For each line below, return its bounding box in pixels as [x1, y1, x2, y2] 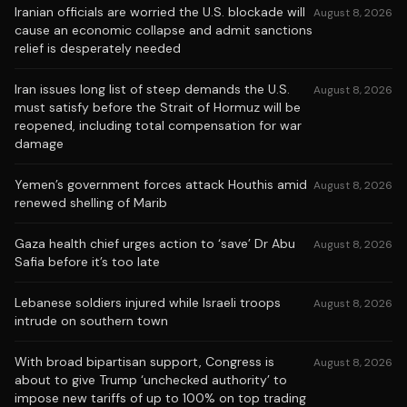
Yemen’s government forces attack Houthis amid [15, 176, 307, 193]
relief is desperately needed [15, 40, 181, 56]
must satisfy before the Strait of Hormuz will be [15, 99, 301, 115]
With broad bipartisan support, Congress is [15, 353, 274, 370]
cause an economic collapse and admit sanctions [15, 22, 313, 38]
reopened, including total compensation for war [15, 117, 302, 134]
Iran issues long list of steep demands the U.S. [15, 81, 290, 97]
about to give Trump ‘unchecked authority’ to [15, 372, 287, 388]
